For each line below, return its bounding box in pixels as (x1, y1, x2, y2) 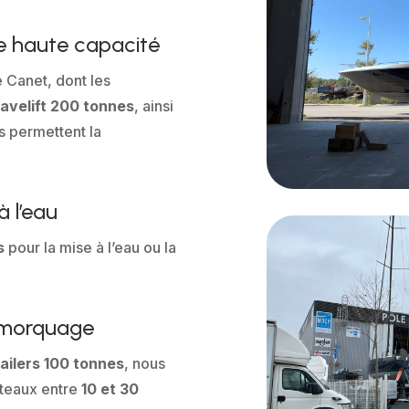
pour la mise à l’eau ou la (5, 238, 177, 257)
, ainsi (134, 97, 174, 116)
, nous (124, 353, 166, 372)
